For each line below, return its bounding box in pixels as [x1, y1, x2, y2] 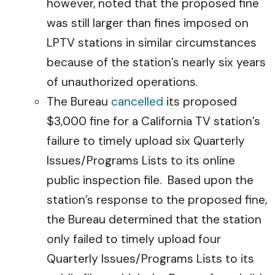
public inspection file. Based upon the [47, 172, 254, 188]
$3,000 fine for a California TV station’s [47, 114, 260, 129]
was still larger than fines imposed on [47, 15, 249, 31]
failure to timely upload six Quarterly [47, 133, 245, 149]
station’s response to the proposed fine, [47, 192, 267, 207]
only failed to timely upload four [47, 231, 221, 247]
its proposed [163, 94, 237, 109]
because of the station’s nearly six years [47, 55, 266, 70]
